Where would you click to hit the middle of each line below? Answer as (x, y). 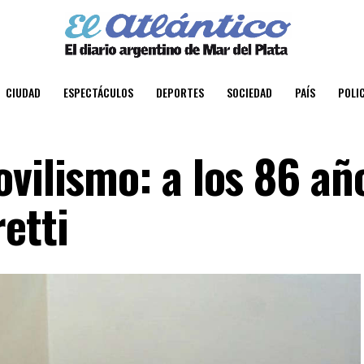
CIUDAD (23, 92)
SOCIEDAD (249, 92)
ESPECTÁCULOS (98, 92)
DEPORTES (180, 92)
